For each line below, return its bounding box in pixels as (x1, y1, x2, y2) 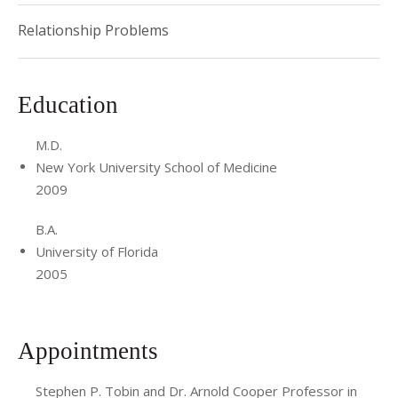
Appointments (18, 338, 164, 365)
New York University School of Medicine (36, 157, 277, 176)
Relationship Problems (18, 20, 169, 40)
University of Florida (36, 242, 158, 260)
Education (18, 91, 124, 118)
